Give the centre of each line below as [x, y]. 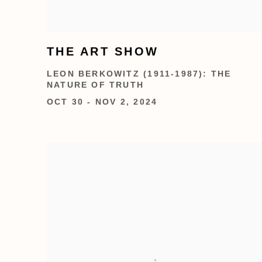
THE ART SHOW [103, 51]
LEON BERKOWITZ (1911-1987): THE [139, 74]
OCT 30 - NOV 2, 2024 [102, 102]
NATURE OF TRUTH [96, 85]
